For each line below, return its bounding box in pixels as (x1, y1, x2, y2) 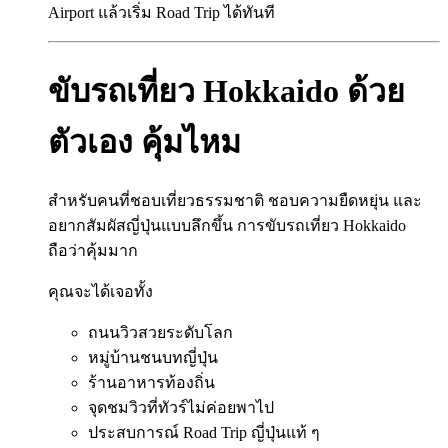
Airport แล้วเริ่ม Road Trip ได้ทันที (48, 4, 275, 22)
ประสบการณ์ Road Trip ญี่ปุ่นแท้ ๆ (88, 424, 320, 442)
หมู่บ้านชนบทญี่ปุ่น (88, 349, 218, 367)
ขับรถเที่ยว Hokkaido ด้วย (48, 72, 405, 109)
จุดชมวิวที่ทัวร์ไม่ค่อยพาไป (88, 399, 274, 417)
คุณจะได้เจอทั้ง (48, 283, 153, 301)
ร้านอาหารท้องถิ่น (88, 374, 215, 392)
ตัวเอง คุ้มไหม (48, 123, 241, 160)
